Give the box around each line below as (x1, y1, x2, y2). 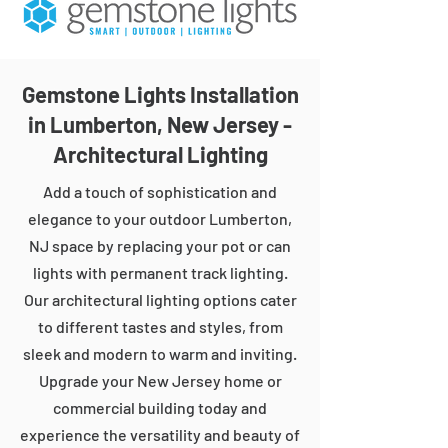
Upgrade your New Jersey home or (38, 371, 282, 390)
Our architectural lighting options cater (23, 290, 297, 309)
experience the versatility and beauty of (20, 425, 300, 444)
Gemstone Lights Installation (21, 81, 299, 107)
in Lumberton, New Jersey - (28, 111, 292, 137)
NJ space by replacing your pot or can (29, 236, 291, 255)
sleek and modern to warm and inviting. (23, 344, 297, 363)
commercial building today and (53, 398, 267, 417)
